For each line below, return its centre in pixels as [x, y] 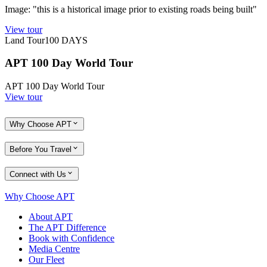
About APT [51, 217]
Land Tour [25, 40]
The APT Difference [67, 228]
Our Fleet [46, 260]
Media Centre [54, 249]
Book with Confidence [72, 238]
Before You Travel [41, 149]
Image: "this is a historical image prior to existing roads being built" [131, 9]
